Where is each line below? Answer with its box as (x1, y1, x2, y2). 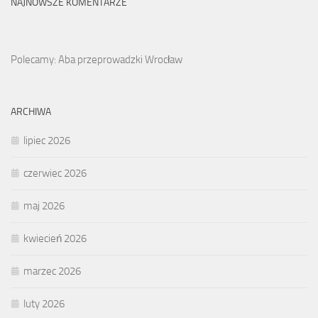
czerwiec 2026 (23, 166, 87, 180)
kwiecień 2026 (23, 231, 87, 245)
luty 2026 (23, 297, 65, 310)
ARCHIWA (11, 105, 51, 118)
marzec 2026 (23, 264, 81, 278)
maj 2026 (23, 199, 65, 212)
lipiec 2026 (23, 133, 70, 147)
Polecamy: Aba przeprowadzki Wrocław (11, 53, 182, 66)
